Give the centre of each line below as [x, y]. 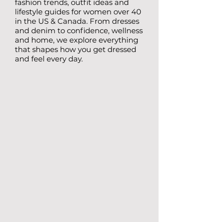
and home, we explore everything [77, 40]
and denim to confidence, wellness [79, 30]
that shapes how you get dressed [76, 49]
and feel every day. [49, 59]
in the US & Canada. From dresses [77, 21]
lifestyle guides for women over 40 [78, 12]
